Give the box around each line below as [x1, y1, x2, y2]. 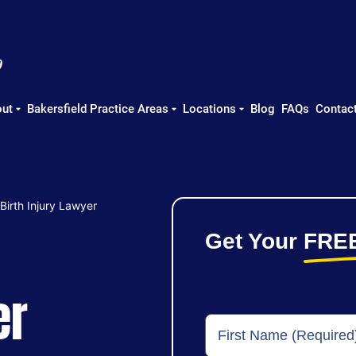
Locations [183, 102, 236, 116]
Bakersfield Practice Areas [27, 102, 168, 116]
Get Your [204, 229, 304, 253]
